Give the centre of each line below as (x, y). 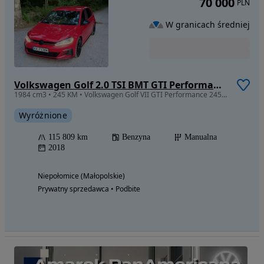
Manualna (201, 137)
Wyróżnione (43, 115)
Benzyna (136, 137)
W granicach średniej (208, 24)
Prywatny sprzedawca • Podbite (89, 189)
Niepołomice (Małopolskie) (81, 176)
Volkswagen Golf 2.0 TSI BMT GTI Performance (217, 85)
